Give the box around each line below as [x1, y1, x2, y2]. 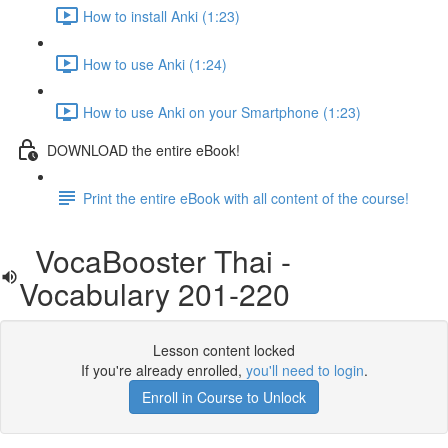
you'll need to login [245, 360, 364, 380]
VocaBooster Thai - [18, 239, 291, 282]
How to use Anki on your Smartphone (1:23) [83, 101, 361, 122]
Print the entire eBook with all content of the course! [83, 187, 409, 208]
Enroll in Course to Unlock [142, 387, 306, 407]
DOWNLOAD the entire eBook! [47, 139, 240, 160]
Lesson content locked [153, 340, 295, 360]
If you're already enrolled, [80, 360, 246, 380]
